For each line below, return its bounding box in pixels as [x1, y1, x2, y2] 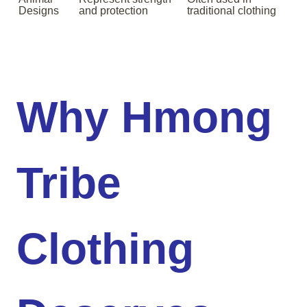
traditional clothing [187, 5, 276, 17]
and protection [79, 5, 148, 17]
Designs [19, 5, 59, 17]
